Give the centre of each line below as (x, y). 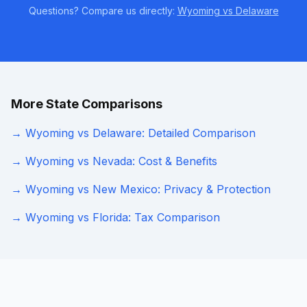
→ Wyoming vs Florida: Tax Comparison (115, 217)
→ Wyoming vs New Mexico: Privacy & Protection (141, 189)
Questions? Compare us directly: (103, 11)
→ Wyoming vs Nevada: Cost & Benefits (114, 161)
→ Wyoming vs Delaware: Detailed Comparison (133, 133)
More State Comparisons (87, 104)
